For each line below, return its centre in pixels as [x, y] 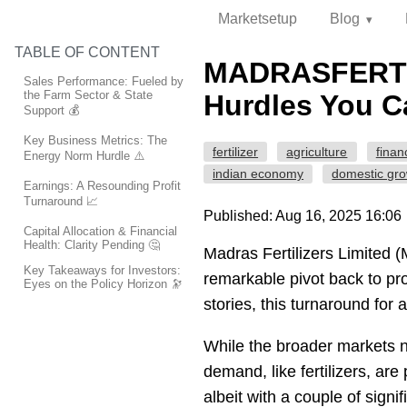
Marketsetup [258, 19]
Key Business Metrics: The [95, 140]
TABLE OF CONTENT [87, 52]
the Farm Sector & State [88, 94]
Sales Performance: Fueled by [104, 81]
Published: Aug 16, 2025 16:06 [303, 216]
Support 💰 [51, 110]
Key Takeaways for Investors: [102, 270]
